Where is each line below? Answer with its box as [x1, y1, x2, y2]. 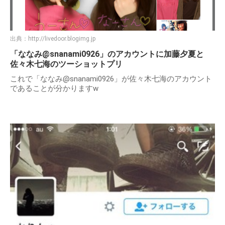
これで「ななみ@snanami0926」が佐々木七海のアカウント [10, 74, 212, 83]
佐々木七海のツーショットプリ [10, 59, 123, 69]
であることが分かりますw [10, 83, 98, 93]
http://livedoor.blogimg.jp [28, 35, 95, 42]
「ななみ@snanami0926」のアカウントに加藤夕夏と [10, 49, 204, 59]
